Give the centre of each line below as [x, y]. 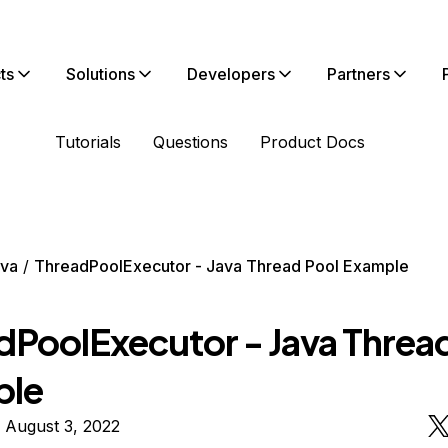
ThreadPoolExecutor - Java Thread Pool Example [221, 266]
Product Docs [312, 142]
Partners [358, 74]
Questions [190, 142]
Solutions [100, 74]
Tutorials [88, 142]
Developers [231, 74]
